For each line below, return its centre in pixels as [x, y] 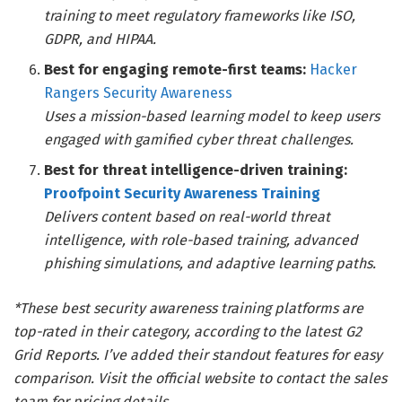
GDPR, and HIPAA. [100, 39]
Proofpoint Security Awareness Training [183, 194]
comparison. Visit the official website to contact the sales [200, 379]
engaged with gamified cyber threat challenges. [199, 140]
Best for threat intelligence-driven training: [196, 170]
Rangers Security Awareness [139, 93]
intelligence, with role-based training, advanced [201, 240]
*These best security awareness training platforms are [188, 309]
